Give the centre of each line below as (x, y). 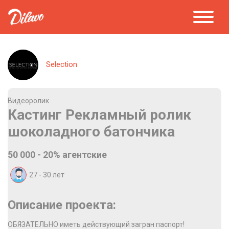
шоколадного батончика (91, 132)
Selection (62, 64)
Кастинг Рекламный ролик (99, 115)
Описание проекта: (62, 205)
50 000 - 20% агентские (57, 155)
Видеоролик (28, 101)
